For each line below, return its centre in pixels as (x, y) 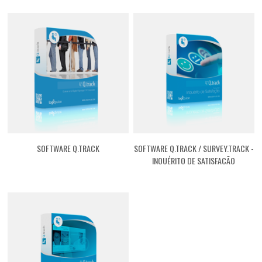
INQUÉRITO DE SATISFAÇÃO (194, 161)
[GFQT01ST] (194, 173)
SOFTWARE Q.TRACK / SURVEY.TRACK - (194, 149)
